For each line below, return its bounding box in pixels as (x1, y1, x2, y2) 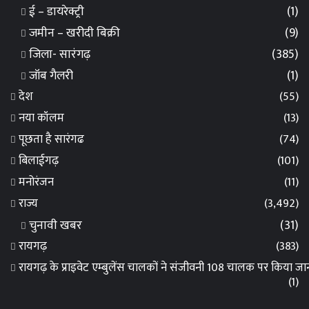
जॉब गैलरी (29, 66, 73, 86)
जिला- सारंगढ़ (29, 44, 90, 65)
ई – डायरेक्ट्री (29, 1, 84, 22)
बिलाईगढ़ (19, 151, 59, 171)
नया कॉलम (19, 108, 64, 128)
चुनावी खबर (29, 215, 82, 236)
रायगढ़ (19, 237, 47, 257)
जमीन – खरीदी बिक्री (29, 23, 120, 43)
